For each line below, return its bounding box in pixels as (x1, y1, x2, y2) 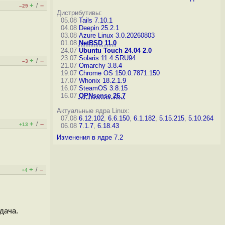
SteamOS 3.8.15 (78, 84, 128, 92)
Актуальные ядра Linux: (56, 107, 130, 115)
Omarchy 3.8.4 (78, 62, 122, 69)
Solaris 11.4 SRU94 (78, 54, 136, 62)
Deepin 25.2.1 (78, 24, 119, 32)
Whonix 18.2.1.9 (78, 77, 126, 84)
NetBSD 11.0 (78, 39, 117, 47)
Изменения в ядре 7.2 (56, 134, 123, 141)
